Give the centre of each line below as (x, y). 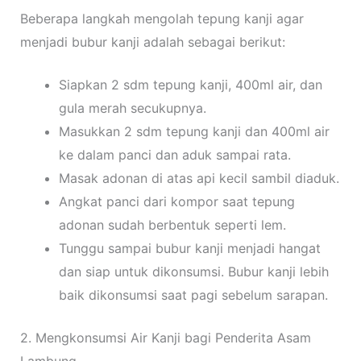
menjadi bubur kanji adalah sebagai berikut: (152, 42)
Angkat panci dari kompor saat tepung (176, 202)
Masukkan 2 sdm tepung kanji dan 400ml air (194, 132)
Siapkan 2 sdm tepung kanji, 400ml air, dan (190, 85)
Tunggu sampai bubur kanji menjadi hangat (189, 249)
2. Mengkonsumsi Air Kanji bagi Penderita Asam (165, 338)
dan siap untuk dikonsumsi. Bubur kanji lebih (193, 272)
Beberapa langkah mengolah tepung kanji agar (162, 19)
